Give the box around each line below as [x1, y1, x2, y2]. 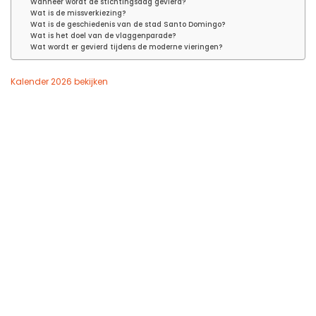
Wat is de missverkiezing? [30, 8, 126, 18]
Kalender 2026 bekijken [11, 75, 108, 88]
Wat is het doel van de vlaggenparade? [30, 30, 176, 40]
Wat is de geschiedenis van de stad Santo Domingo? [30, 19, 226, 29]
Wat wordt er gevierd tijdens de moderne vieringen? [30, 42, 223, 51]
